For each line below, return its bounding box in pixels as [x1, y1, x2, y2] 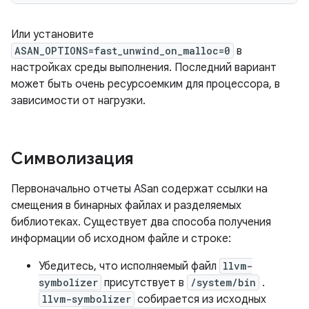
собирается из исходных [134, 292, 266, 306]
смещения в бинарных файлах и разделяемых [11, 199, 241, 212]
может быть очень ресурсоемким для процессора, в [11, 77, 280, 91]
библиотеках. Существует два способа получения [11, 215, 271, 229]
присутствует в [101, 276, 187, 290]
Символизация [11, 148, 134, 169]
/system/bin [190, 276, 256, 289]
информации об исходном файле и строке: [11, 232, 231, 246]
